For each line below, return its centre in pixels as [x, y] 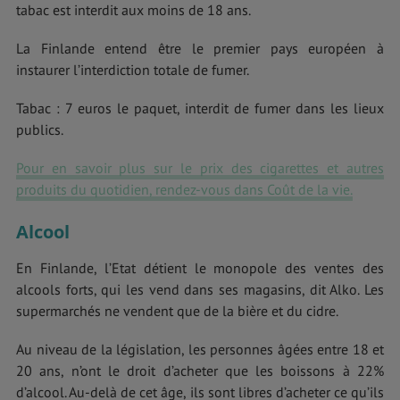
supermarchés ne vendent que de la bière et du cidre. [177, 311]
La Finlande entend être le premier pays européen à [200, 48]
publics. [40, 129]
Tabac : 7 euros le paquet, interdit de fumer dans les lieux [200, 108]
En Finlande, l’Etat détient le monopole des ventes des [200, 268]
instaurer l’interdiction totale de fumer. [133, 69]
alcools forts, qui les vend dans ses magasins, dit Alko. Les [200, 290]
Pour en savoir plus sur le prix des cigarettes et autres [200, 168]
